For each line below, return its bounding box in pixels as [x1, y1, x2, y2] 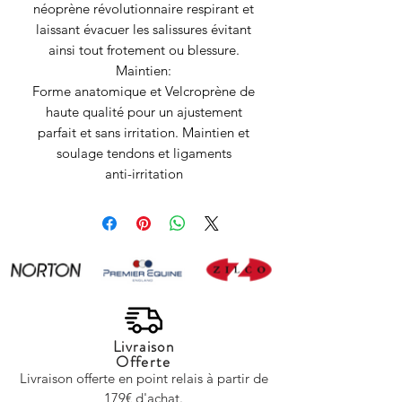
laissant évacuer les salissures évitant [36, 20, 251, 38]
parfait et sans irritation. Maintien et [38, 123, 249, 141]
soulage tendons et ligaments [56, 144, 232, 162]
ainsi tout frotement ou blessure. [48, 40, 240, 58]
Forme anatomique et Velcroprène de [32, 82, 255, 100]
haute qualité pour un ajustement [45, 102, 242, 120]
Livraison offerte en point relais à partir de [19, 369, 268, 387]
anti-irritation [104, 164, 183, 182]
